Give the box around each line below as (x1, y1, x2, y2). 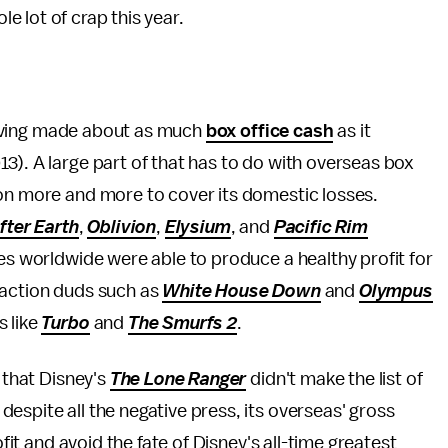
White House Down (162, 281, 321, 301)
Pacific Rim (273, 217, 368, 237)
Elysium (164, 217, 231, 237)
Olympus (358, 281, 433, 301)
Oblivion (87, 217, 157, 237)
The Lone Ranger (109, 369, 247, 389)
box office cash (205, 121, 334, 141)
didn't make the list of (250, 369, 423, 389)
